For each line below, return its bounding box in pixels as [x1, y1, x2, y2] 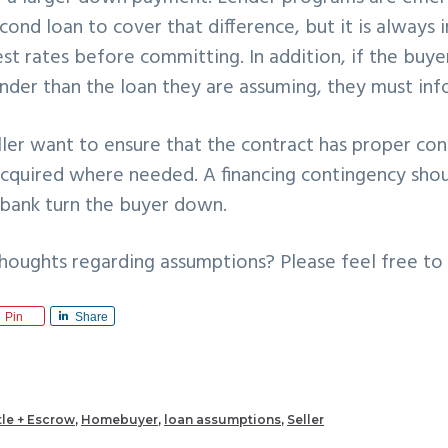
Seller [287, 412, 324, 428]
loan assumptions [164, 412, 281, 428]
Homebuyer [81, 412, 158, 428]
